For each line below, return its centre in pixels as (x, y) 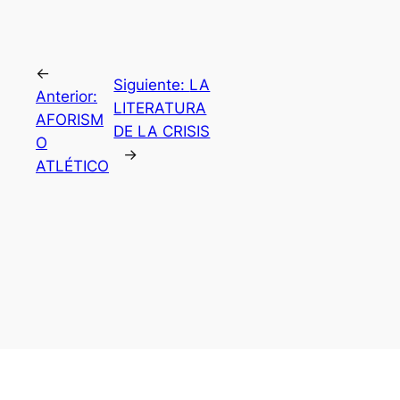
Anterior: (67, 96)
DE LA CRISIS (162, 131)
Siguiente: (152, 84)
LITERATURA (160, 108)
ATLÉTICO (72, 166)
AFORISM (70, 119)
